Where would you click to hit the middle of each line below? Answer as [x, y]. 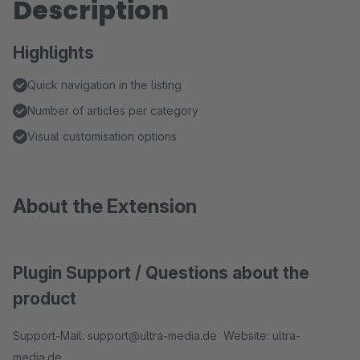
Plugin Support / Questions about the [161, 273]
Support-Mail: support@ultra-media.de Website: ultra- [157, 335]
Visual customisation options [102, 136]
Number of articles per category [113, 110]
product [45, 299]
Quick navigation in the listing [104, 85]
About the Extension [105, 206]
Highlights [53, 53]
